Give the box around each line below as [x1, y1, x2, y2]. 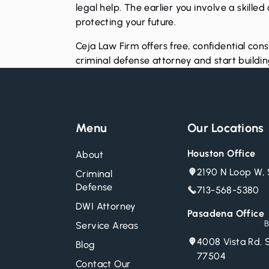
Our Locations [187, 120, 264, 135]
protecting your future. [76, 16, 177, 28]
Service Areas [76, 219, 139, 231]
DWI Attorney [76, 200, 136, 212]
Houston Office [187, 147, 256, 159]
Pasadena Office [187, 208, 264, 220]
